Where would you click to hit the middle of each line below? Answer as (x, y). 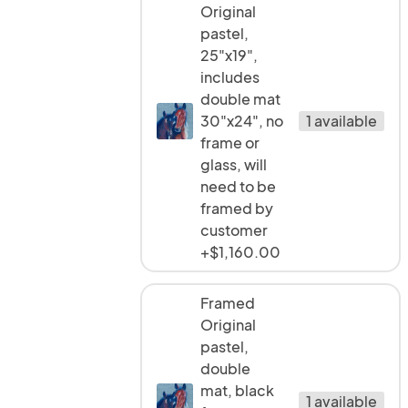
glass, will (234, 164)
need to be (238, 186)
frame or (230, 143)
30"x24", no (242, 121)
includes (230, 77)
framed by (237, 208)
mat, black (237, 390)
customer (234, 230)
